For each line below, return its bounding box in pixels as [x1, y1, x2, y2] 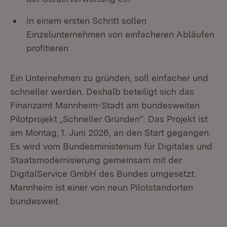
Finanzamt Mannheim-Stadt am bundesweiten [10, 100, 200, 110]
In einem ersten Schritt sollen [26, 15, 146, 26]
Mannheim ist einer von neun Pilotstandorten [10, 182, 193, 193]
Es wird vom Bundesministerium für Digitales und [10, 141, 212, 152]
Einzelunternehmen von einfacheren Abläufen [26, 29, 214, 40]
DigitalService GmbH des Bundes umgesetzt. [10, 168, 196, 179]
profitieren [26, 43, 68, 53]
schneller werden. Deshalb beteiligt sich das [10, 86, 194, 97]
